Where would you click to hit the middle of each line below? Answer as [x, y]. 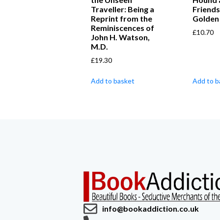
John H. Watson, [120, 37]
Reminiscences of [123, 27]
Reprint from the [122, 18]
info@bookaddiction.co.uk [151, 209]
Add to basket [113, 81]
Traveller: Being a [123, 9]
